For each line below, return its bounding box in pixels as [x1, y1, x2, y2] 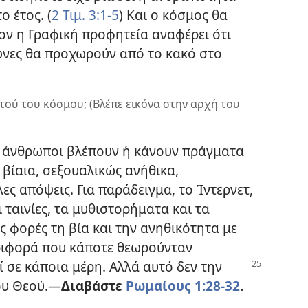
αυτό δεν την [143, 257, 222, 276]
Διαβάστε [61, 276, 126, 296]
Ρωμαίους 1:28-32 [126, 276, 240, 296]
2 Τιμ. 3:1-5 [52, 5, 119, 24]
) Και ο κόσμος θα [119, 5, 228, 24]
